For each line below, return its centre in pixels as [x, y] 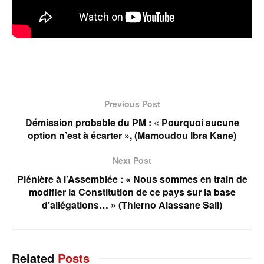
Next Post [132, 161]
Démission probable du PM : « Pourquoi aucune [132, 123]
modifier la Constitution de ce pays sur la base [132, 192]
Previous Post [132, 104]
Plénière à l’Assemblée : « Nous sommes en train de [132, 179]
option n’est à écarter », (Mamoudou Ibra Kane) [132, 136]
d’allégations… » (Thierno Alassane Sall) [132, 205]
